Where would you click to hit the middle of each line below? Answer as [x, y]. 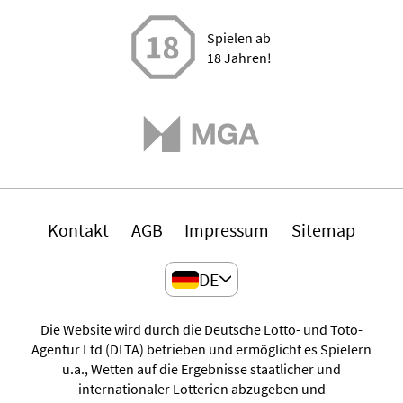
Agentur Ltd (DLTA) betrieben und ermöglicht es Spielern [201, 349]
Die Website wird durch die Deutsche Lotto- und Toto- [201, 329]
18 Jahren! [239, 57]
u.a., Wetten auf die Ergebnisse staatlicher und [201, 368]
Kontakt [78, 230]
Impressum [227, 230]
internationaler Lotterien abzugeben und [201, 388]
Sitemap [324, 230]
